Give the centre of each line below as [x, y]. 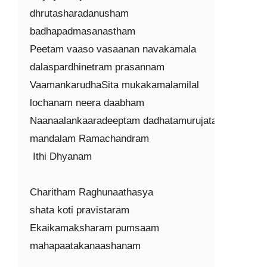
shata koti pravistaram [80, 210]
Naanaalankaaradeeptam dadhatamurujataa [126, 121]
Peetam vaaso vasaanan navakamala [113, 49]
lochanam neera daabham [87, 103]
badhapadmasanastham [83, 31]
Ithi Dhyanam [61, 156]
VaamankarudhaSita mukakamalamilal [114, 85]
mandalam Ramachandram [89, 139]
